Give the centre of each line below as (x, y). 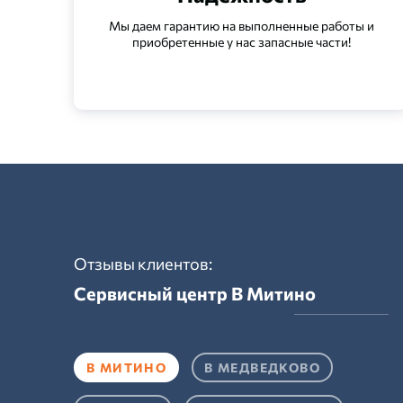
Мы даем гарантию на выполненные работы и (242, 26)
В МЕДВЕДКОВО (263, 367)
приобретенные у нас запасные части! (242, 42)
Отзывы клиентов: (143, 264)
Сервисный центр (152, 293)
